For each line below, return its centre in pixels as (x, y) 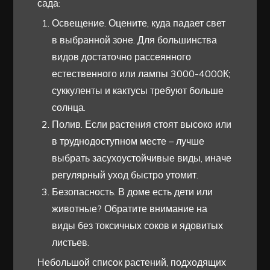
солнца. (69, 108)
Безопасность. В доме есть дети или (133, 192)
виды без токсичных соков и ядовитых (138, 226)
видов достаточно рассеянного (122, 57)
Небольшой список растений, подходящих (132, 262)
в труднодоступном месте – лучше (128, 141)
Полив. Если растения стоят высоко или (142, 124)
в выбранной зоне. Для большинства (135, 40)
